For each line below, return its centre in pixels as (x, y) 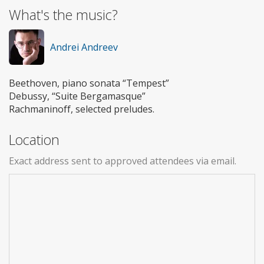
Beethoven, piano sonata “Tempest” (89, 83)
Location (34, 140)
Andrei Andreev (84, 47)
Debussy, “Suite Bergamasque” (77, 96)
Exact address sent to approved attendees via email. (123, 161)
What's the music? (63, 15)
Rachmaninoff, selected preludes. (82, 109)
